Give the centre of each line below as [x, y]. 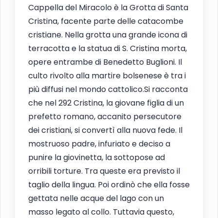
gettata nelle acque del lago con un [96, 199]
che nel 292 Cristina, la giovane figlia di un [106, 103]
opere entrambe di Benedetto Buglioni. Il [105, 62]
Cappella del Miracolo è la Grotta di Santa [108, 8]
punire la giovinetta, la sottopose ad [97, 158]
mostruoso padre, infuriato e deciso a [99, 144]
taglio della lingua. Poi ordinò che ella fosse [109, 185]
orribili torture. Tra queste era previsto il [104, 171]
